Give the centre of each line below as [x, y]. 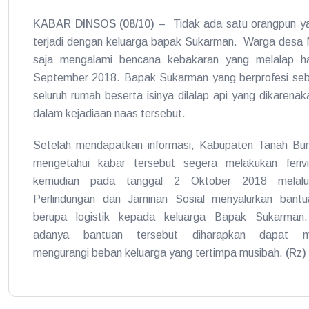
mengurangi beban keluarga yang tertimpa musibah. [159, 253]
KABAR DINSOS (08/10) [94, 24]
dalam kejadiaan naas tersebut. [109, 113]
